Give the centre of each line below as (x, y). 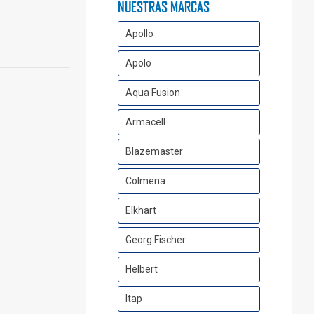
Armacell (145, 122)
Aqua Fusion (152, 93)
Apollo (139, 34)
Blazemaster (154, 152)
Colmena (145, 181)
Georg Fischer (155, 240)
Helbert (141, 269)
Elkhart (141, 211)
